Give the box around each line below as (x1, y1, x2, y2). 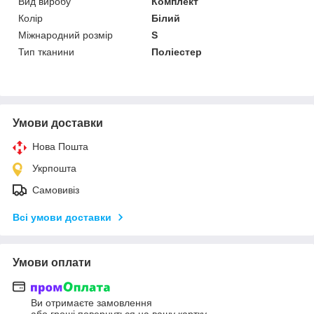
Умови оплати (13, 256, 91, 268)
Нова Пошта (32, 140, 88, 152)
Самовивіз (32, 184, 79, 196)
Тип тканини (18, 46, 74, 57)
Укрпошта (32, 162, 76, 174)
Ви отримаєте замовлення (31, 297, 152, 309)
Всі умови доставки (13, 211, 111, 223)
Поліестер (151, 46, 203, 57)
